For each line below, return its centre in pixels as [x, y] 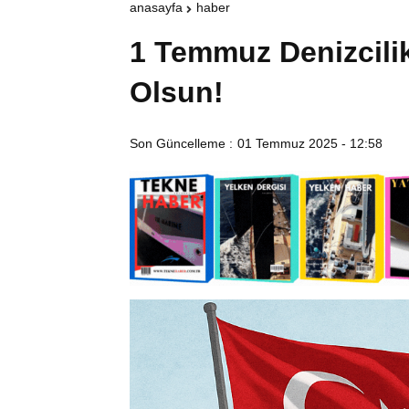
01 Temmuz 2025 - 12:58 [310, 144]
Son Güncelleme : [181, 144]
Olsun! [177, 93]
